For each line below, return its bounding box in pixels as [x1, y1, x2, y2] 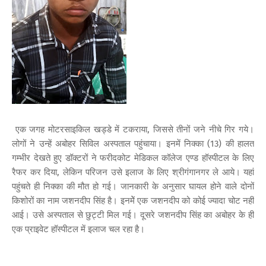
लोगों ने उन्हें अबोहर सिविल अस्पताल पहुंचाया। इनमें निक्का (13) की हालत [12, 138, 254, 149]
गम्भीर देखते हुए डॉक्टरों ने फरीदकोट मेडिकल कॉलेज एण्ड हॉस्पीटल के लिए [12, 152, 254, 163]
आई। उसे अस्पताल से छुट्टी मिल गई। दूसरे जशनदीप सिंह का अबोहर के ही [12, 209, 254, 220]
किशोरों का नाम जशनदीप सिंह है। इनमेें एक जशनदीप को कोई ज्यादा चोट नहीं [12, 195, 254, 206]
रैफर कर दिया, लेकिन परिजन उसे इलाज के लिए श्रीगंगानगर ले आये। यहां [12, 166, 254, 178]
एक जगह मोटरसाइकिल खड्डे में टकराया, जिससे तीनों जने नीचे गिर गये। [12, 123, 254, 135]
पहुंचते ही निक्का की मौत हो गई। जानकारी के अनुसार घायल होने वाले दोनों [12, 180, 254, 192]
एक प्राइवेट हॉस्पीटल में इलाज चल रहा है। [12, 223, 147, 235]
